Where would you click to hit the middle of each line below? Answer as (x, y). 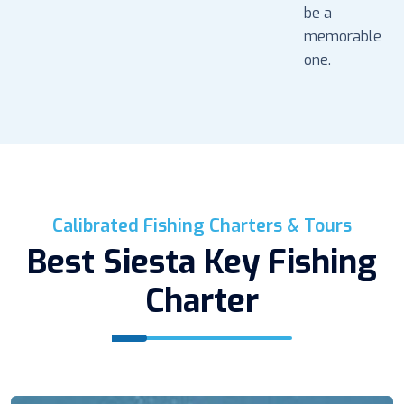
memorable (343, 36)
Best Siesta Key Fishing (202, 262)
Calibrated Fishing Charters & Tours (202, 225)
